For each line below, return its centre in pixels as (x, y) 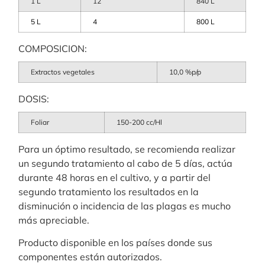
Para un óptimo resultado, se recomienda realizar (127, 149)
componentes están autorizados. (91, 257)
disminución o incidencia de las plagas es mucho (125, 206)
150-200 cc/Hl (140, 122)
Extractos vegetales (63, 72)
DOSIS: (34, 98)
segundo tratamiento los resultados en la (109, 191)
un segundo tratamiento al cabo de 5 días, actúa (126, 163)
